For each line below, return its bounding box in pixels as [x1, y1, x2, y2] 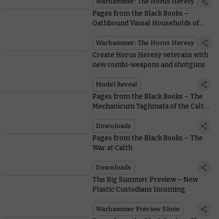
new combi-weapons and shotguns [92, 61, 205, 69]
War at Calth [92, 144, 132, 153]
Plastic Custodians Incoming [92, 185, 185, 194]
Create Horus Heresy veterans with [92, 51, 208, 60]
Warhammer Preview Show [95, 205, 180, 213]
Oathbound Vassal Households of [92, 19, 199, 28]
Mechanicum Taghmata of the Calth [92, 102, 208, 111]
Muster [92, 112, 116, 121]
